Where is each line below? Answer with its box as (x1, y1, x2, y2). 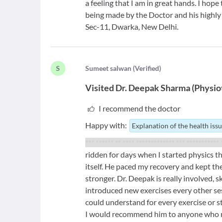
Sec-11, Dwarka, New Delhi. (85, 22, 179, 31)
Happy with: (85, 120, 127, 130)
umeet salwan (89, 64, 132, 72)
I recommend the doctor (98, 104, 180, 113)
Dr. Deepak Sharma (115, 82, 191, 93)
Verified (135, 64, 160, 72)
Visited (85, 82, 114, 93)
